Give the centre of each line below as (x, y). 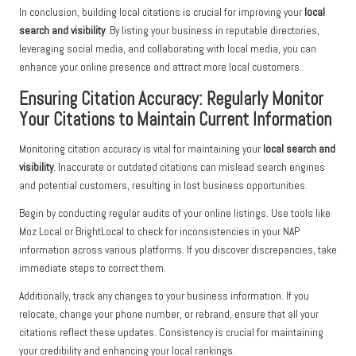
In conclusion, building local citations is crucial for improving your (162, 13)
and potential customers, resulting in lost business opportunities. (163, 186)
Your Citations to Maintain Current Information (175, 120)
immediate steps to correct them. (93, 269)
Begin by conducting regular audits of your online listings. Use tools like (175, 214)
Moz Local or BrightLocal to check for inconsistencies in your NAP (159, 232)
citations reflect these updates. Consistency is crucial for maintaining (171, 333)
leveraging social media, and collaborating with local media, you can (168, 49)
